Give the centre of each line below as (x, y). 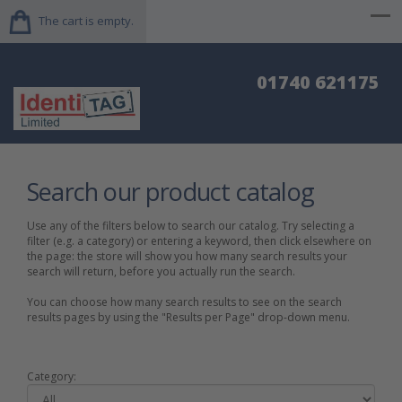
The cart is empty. (86, 21)
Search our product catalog (170, 191)
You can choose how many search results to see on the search (184, 301)
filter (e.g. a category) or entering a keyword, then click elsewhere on (199, 240)
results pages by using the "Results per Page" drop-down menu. (188, 317)
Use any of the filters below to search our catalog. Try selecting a (191, 225)
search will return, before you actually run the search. (161, 271)
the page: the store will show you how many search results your (187, 256)
